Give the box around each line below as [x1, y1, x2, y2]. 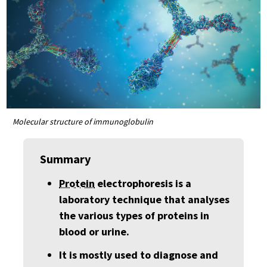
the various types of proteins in [59, 209, 209, 222]
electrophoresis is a [95, 176, 191, 190]
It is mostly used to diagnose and [59, 248, 218, 262]
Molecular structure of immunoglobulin [13, 116, 153, 127]
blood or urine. [59, 225, 129, 238]
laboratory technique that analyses [59, 193, 229, 206]
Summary [40, 151, 91, 166]
